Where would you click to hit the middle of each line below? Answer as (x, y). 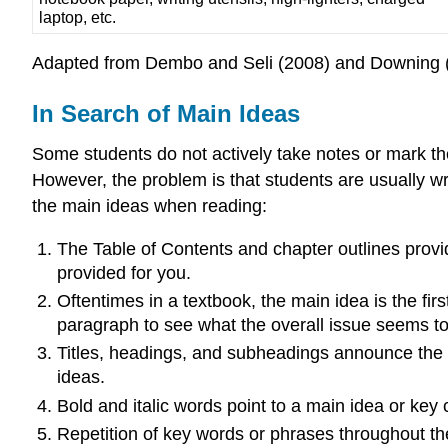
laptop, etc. (78, 18)
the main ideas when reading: (149, 206)
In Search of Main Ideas (166, 114)
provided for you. (123, 272)
